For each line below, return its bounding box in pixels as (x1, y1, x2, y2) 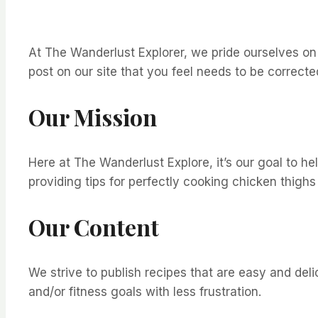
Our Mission (28, 102, 157, 133)
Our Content (28, 212, 159, 243)
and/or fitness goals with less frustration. (28, 284, 261, 299)
